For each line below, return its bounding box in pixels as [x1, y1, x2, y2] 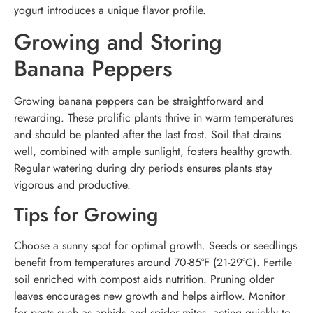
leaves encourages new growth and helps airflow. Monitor [14, 288, 285, 305]
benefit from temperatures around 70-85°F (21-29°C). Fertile [14, 254, 292, 271]
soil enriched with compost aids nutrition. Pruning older [14, 271, 274, 288]
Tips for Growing [14, 201, 158, 230]
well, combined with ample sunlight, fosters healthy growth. [14, 143, 293, 160]
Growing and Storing [14, 26, 222, 59]
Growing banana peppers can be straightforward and [14, 93, 263, 110]
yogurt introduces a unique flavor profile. [14, 1, 206, 18]
